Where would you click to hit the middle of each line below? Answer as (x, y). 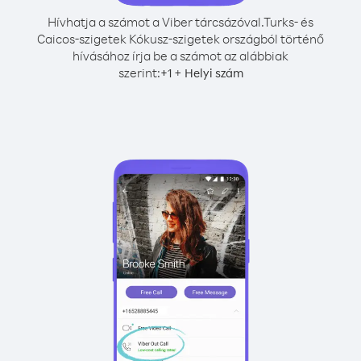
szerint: (139, 73)
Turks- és (288, 22)
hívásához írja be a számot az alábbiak (180, 56)
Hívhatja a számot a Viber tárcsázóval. (156, 22)
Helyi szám (214, 73)
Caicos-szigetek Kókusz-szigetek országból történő (180, 39)
